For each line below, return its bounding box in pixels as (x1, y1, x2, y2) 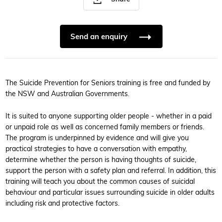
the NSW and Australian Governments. (5, 89, 129, 98)
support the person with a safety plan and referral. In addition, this (5, 166, 216, 174)
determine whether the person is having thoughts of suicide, (5, 155, 196, 164)
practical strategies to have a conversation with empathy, (5, 144, 187, 153)
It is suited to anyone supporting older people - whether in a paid (5, 111, 212, 120)
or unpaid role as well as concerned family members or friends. (5, 122, 204, 131)
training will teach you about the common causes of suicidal (5, 176, 195, 185)
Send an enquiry (70, 31, 129, 41)
